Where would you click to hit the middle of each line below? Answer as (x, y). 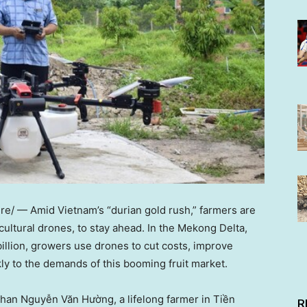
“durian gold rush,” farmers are (180, 210)
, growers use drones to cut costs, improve (129, 246)
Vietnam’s (81, 210)
